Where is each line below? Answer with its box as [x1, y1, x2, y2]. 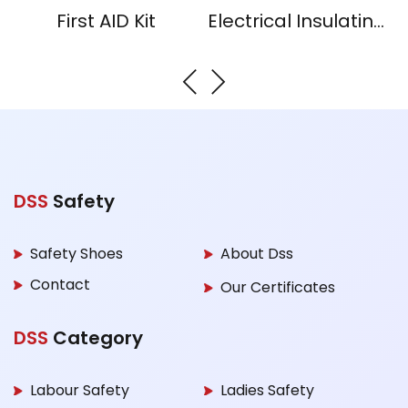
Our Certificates [220, 276, 335, 298]
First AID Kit [56, 8, 156, 34]
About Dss [220, 243, 293, 264]
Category [48, 325, 143, 351]
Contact [30, 274, 90, 295]
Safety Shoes [30, 243, 123, 264]
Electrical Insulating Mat [373, 8, 385, 34]
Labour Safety [30, 380, 129, 401]
